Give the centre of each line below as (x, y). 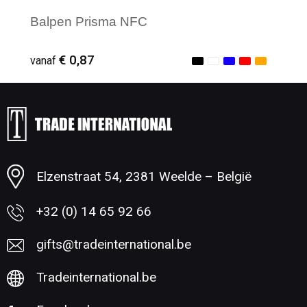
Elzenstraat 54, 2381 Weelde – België (144, 176)
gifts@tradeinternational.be (113, 245)
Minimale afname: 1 (103, 135)
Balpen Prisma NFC (89, 21)
